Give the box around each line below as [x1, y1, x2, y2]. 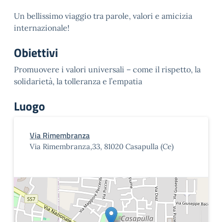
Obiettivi [14, 44, 58, 61]
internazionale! [14, 23, 69, 33]
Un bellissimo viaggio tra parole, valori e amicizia [14, 11, 192, 21]
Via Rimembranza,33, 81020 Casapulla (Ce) [30, 142, 174, 151]
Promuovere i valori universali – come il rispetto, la [14, 64, 201, 74]
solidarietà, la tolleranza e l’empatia [14, 76, 142, 86]
